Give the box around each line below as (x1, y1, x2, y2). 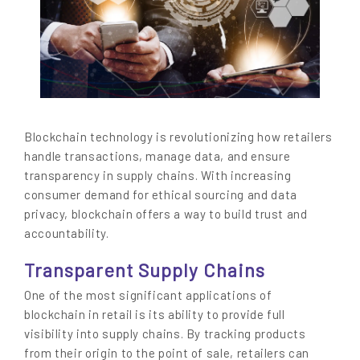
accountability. (24, 225, 109, 240)
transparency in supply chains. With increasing (24, 167, 292, 182)
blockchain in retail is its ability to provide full (24, 306, 285, 321)
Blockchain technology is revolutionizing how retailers (24, 129, 333, 144)
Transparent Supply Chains (24, 258, 265, 281)
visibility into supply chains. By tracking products (24, 325, 306, 341)
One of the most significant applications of (24, 287, 272, 302)
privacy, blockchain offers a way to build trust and (24, 206, 308, 221)
